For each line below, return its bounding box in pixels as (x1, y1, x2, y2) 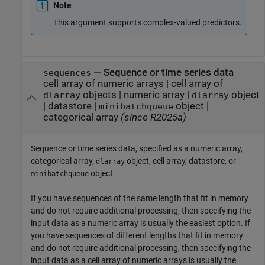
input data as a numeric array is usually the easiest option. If (31, 218, 250, 228)
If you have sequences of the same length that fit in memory (31, 193, 248, 203)
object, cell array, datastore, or (125, 156, 236, 166)
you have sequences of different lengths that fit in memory (31, 231, 243, 241)
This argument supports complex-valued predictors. (53, 17, 242, 27)
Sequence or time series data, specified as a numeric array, (31, 144, 243, 154)
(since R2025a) (118, 111, 186, 123)
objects (80, 89, 117, 101)
